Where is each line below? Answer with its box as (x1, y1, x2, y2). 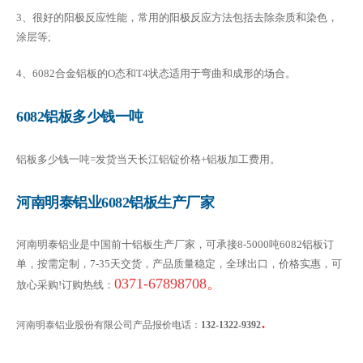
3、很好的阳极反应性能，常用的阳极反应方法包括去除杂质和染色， (16, 11, 338, 24)
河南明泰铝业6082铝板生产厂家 (16, 194, 214, 211)
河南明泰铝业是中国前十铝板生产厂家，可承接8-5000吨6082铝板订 (16, 238, 334, 251)
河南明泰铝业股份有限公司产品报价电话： (16, 319, 201, 331)
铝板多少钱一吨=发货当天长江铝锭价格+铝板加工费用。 (16, 152, 280, 165)
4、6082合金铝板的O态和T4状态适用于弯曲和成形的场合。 (16, 67, 296, 80)
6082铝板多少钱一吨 (16, 108, 143, 125)
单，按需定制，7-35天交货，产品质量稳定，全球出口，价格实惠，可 (16, 258, 342, 271)
